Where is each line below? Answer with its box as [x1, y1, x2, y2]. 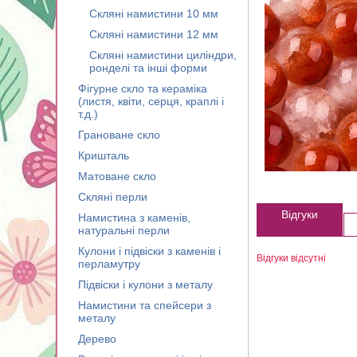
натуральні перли [78, 224, 170, 237]
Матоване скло [78, 170, 156, 182]
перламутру [78, 257, 140, 270]
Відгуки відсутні [257, 253, 326, 264]
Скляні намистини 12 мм [89, 28, 218, 41]
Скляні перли [78, 190, 147, 203]
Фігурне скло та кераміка [78, 82, 207, 95]
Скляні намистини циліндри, [89, 49, 237, 61]
